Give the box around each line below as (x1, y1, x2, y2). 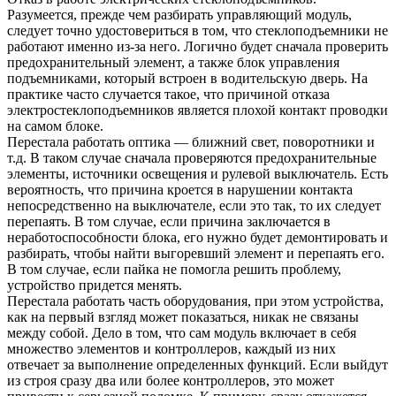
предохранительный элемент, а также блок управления (7, 55, 339, 71)
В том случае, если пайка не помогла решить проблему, (7, 262, 341, 278)
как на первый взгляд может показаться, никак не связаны (7, 309, 359, 325)
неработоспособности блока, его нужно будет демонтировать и (7, 230, 388, 246)
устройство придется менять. (7, 278, 182, 293)
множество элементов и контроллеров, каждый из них (7, 341, 336, 357)
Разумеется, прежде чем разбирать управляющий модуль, (7, 7, 352, 23)
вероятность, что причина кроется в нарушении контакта (7, 182, 353, 198)
